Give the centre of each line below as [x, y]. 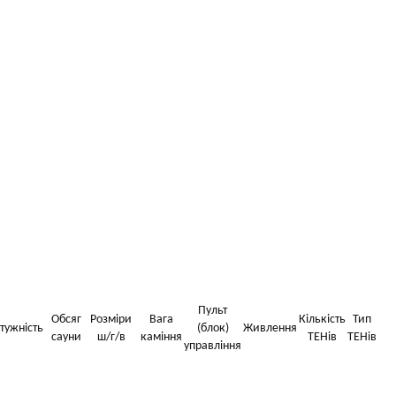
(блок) [213, 328]
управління [213, 346]
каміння [161, 337]
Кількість [322, 320]
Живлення [270, 328]
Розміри [111, 320]
